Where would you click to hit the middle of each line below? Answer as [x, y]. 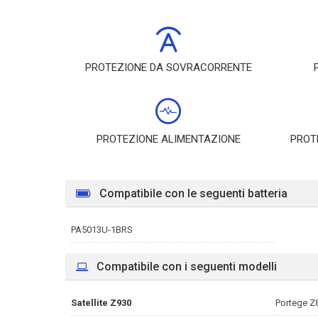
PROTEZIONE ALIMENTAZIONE [168, 139]
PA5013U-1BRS [102, 230]
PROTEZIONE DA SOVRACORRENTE [168, 67]
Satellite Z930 [101, 303]
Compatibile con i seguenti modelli [187, 267]
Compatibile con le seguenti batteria [193, 193]
